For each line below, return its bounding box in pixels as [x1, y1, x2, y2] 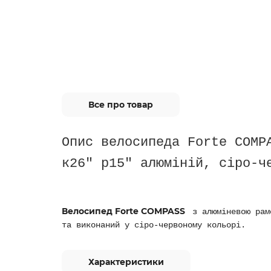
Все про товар [88, 99, 153, 110]
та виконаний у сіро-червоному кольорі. [62, 220, 246, 230]
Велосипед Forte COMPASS [62, 206, 188, 217]
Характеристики [88, 256, 164, 267]
